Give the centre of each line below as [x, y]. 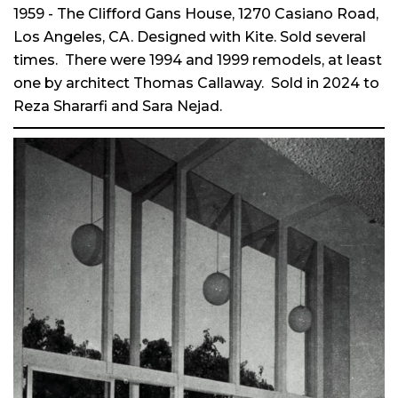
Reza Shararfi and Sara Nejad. [119, 107]
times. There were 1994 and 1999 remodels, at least [198, 60]
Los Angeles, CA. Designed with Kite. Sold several [190, 37]
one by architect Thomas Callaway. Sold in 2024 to [196, 84]
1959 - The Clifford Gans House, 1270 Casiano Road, [196, 14]
